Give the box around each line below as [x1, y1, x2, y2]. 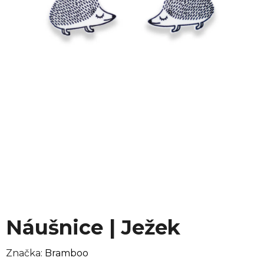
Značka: [6, 247, 45, 259]
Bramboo [45, 247, 88, 259]
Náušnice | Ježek [6, 214, 180, 240]
